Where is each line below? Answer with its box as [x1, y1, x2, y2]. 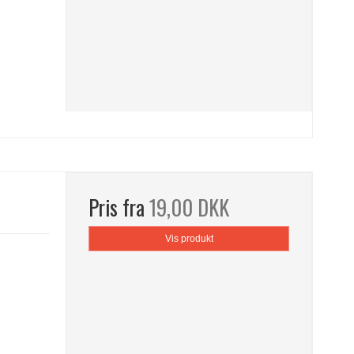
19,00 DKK [149, 192, 230, 224]
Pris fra [88, 192, 150, 224]
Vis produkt [164, 233, 213, 245]
